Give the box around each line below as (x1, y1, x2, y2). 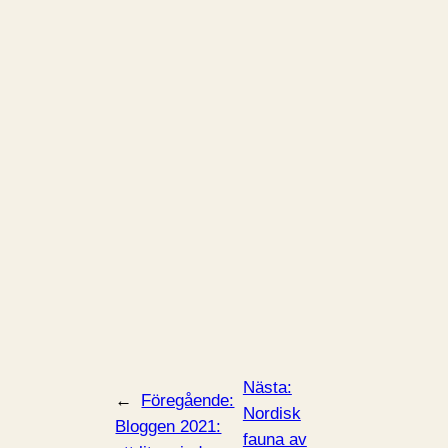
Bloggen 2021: (115, 416, 222, 436)
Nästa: (242, 377, 292, 397)
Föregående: (141, 390, 235, 410)
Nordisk (242, 403, 301, 423)
